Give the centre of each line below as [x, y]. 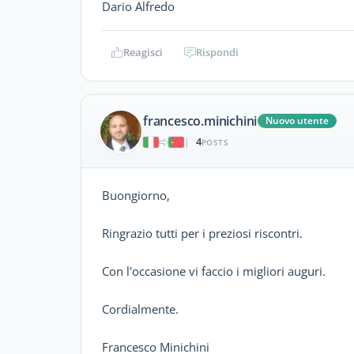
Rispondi [217, 52]
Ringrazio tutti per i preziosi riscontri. [202, 233]
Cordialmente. [140, 309]
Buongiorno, [136, 195]
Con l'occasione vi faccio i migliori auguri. [214, 271]
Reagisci [143, 52]
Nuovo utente [298, 121]
